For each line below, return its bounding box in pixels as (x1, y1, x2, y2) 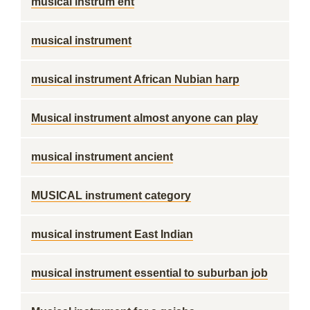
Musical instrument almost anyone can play (31, 112, 258, 124)
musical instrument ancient (31, 151, 173, 163)
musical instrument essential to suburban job (31, 267, 268, 279)
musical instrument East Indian (31, 228, 193, 240)
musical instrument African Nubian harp (31, 73, 239, 85)
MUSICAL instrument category (31, 190, 191, 201)
